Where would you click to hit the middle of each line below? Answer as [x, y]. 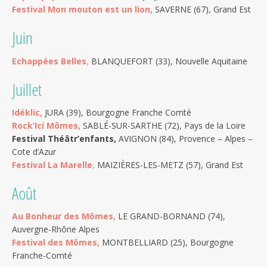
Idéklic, [27, 112]
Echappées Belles [49, 61]
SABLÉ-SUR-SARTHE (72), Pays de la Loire [164, 125]
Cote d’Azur [34, 151]
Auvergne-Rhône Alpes [56, 229]
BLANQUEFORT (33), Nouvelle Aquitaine [168, 61]
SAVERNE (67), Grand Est [202, 10]
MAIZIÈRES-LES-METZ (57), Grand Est [169, 164]
